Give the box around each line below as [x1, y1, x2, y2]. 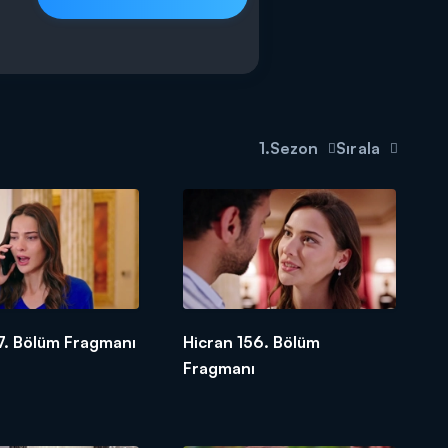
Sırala [336, 138, 380, 159]
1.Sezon [259, 138, 319, 159]
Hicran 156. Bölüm [183, 331, 321, 352]
